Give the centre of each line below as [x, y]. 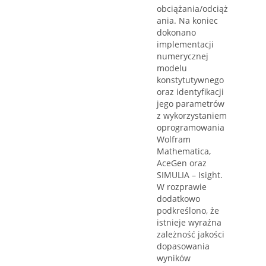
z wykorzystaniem [192, 116]
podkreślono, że [188, 211]
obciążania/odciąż [192, 9]
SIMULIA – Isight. [190, 175]
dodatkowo [178, 199]
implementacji [185, 45]
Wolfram [174, 140]
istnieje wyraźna [189, 223]
